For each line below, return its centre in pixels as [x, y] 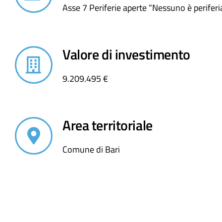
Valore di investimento [126, 54]
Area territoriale [107, 125]
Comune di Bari [91, 149]
